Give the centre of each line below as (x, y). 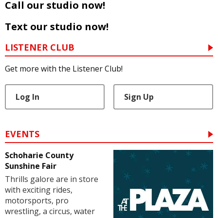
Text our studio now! (57, 27)
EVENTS (22, 134)
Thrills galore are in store (52, 179)
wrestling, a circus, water (50, 211)
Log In (27, 97)
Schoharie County (39, 155)
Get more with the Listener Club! (64, 69)
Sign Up (139, 97)
